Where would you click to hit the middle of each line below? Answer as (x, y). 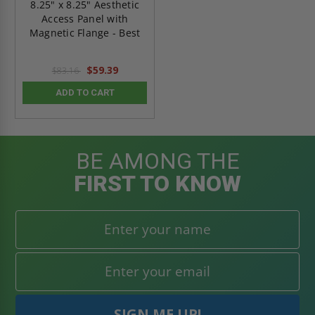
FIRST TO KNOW (157, 183)
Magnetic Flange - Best (85, 32)
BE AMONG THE (157, 161)
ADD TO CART (85, 92)
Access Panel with (85, 18)
